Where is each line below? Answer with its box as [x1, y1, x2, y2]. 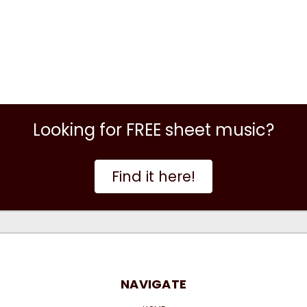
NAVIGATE [121, 275, 186, 293]
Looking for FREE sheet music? [33, 118, 274, 141]
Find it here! [112, 166, 195, 186]
